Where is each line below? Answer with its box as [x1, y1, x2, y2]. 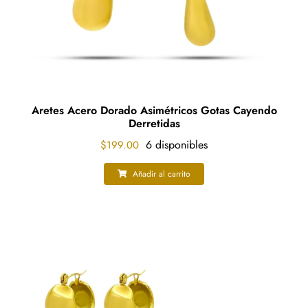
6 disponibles [145, 137, 208, 153]
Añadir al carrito [133, 168, 191, 180]
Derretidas [128, 115, 180, 131]
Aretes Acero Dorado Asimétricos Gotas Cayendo [31, 102, 277, 118]
